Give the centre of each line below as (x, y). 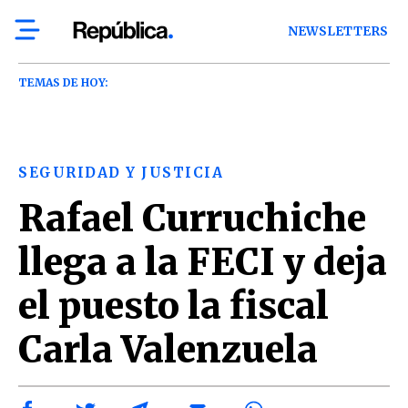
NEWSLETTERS (338, 31)
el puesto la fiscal (173, 306)
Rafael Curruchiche (192, 219)
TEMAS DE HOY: (63, 82)
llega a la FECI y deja (203, 262)
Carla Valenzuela (168, 350)
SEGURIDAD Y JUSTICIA (121, 173)
